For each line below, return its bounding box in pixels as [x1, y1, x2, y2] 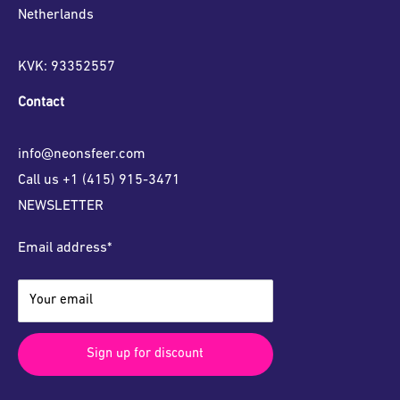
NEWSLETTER [18, 199, 104, 214]
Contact [18, 96, 64, 111]
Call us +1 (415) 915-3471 [18, 173, 180, 188]
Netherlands [18, 7, 94, 22]
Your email [29, 293, 93, 307]
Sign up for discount [87, 346, 204, 361]
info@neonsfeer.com [18, 147, 146, 162]
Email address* [18, 240, 112, 255]
